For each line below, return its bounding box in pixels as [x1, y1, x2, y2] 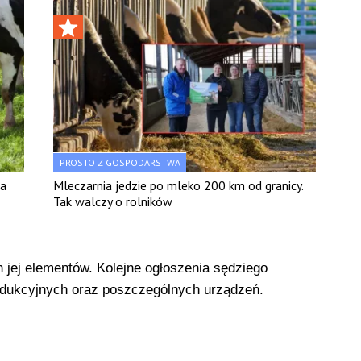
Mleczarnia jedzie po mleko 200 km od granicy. [53, 176, 304, 193]
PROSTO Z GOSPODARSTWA [60, 156, 181, 168]
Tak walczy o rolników [53, 193, 173, 210]
